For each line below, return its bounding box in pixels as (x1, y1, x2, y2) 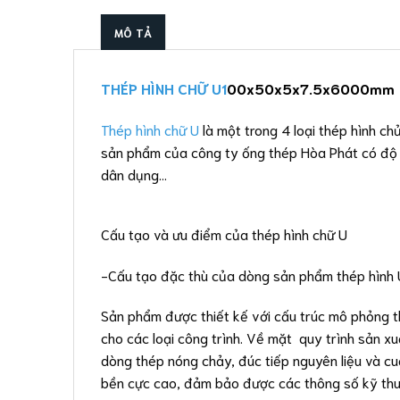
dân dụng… (101, 164, 167, 184)
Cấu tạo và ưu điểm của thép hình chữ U (101, 223, 347, 243)
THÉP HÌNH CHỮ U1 (101, 79, 227, 98)
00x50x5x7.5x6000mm (227, 79, 395, 98)
